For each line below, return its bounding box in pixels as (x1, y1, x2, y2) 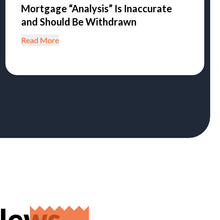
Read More (21, 35, 59, 45)
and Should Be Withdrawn (21, 16, 137, 27)
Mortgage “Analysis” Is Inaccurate (21, 2, 172, 14)
